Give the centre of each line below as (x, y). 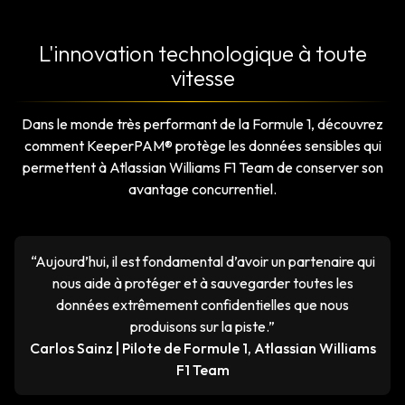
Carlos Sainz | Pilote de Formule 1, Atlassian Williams (202, 348)
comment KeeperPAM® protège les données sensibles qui (202, 146)
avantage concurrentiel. (202, 189)
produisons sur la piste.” (202, 327)
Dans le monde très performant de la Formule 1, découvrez (202, 124)
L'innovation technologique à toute (202, 54)
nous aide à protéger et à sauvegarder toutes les (202, 283)
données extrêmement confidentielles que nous (202, 305)
